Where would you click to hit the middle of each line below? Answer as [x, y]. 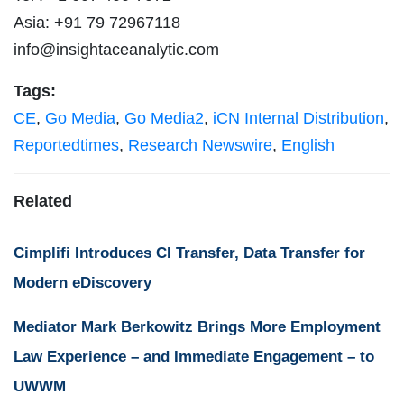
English [308, 145]
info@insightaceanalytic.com [116, 49]
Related [43, 201]
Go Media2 [164, 118]
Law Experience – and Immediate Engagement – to [194, 356]
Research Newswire [200, 145]
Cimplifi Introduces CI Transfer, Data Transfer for [189, 252]
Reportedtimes [66, 145]
